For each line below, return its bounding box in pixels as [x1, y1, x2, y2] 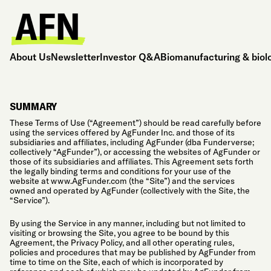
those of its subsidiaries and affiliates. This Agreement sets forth [10, 156, 253, 167]
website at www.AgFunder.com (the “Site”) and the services [10, 175, 235, 186]
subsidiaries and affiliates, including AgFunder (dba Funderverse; [10, 137, 254, 148]
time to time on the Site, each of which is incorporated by [10, 256, 223, 267]
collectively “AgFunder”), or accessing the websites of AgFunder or [10, 146, 260, 157]
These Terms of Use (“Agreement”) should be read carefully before [10, 117, 261, 128]
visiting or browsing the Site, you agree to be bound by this [10, 227, 229, 238]
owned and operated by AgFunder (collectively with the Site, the [10, 185, 250, 196]
